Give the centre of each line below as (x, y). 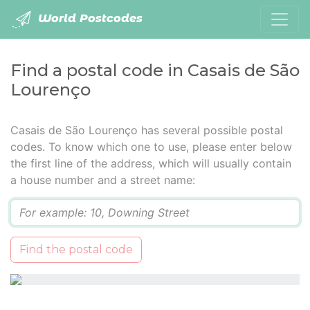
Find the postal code (76, 249)
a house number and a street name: (103, 180)
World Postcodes (89, 19)
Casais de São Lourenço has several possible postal (147, 130)
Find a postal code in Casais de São (155, 70)
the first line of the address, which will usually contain (151, 163)
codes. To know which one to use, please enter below (151, 147)
